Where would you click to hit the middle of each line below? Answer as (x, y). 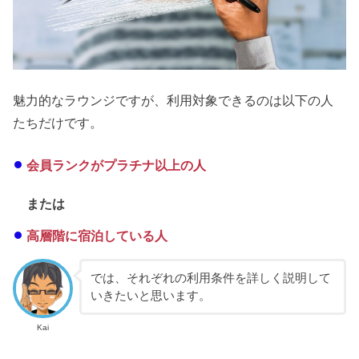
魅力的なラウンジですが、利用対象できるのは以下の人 (173, 101)
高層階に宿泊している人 (97, 236)
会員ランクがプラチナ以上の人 (116, 165)
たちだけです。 (58, 123)
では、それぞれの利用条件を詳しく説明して (210, 278)
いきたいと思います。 (150, 296)
